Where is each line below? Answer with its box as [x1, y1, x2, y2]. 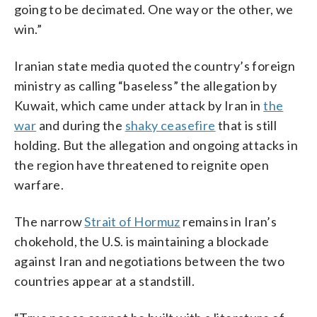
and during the [36, 117, 125, 133]
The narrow [14, 213, 85, 229]
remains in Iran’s [180, 213, 277, 229]
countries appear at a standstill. [14, 272, 195, 289]
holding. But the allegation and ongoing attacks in [14, 137, 298, 153]
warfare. [14, 176, 64, 192]
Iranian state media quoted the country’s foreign [14, 57, 296, 74]
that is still [215, 117, 277, 133]
